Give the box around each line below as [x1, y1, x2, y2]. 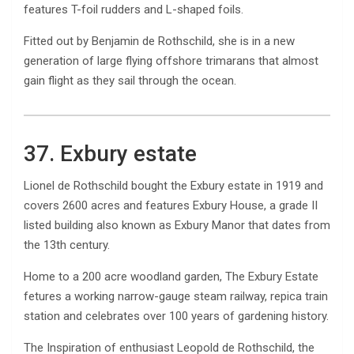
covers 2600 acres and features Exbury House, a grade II [24, 198, 318, 213]
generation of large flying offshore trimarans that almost [24, 53, 318, 68]
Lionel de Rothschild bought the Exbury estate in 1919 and [24, 178, 323, 193]
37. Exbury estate [24, 140, 197, 167]
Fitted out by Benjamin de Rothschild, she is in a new [24, 33, 295, 48]
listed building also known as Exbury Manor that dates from [24, 217, 330, 232]
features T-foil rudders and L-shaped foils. [24, 2, 243, 17]
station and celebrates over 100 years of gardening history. [24, 308, 329, 323]
